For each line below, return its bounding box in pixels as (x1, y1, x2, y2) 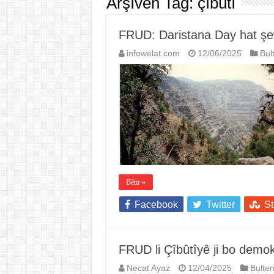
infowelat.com (126, 49, 180, 59)
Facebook (134, 199, 178, 210)
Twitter (206, 199, 235, 210)
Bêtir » (125, 178, 146, 187)
